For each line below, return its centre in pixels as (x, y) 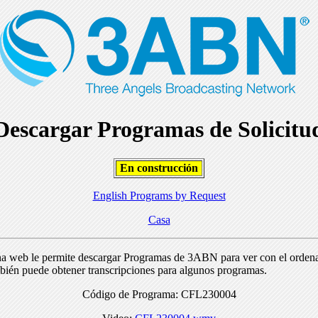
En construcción (159, 168)
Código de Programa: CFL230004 (159, 294)
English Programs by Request (159, 195)
